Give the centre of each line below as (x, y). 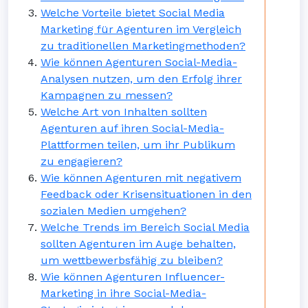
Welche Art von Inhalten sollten (124, 112)
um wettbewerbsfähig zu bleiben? (132, 260)
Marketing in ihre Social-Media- (123, 293)
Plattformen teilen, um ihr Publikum (138, 145)
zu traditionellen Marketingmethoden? (143, 46)
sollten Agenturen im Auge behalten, (138, 244)
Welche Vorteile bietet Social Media (133, 13)
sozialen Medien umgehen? (113, 211)
